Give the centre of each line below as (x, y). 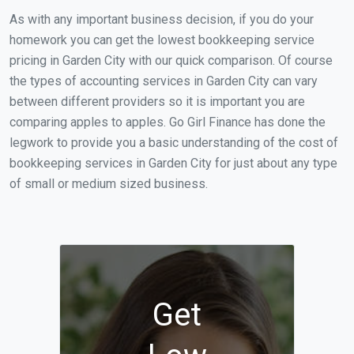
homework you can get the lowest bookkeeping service (162, 40)
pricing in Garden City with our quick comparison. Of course (171, 60)
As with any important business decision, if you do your (162, 19)
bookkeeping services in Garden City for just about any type (173, 163)
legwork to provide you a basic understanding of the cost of (174, 143)
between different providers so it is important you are (157, 102)
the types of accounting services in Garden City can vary (164, 81)
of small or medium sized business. (109, 184)
